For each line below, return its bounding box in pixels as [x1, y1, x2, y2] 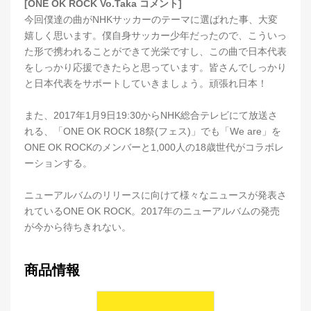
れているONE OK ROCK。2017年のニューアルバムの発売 [24, 205, 280, 217]
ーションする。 [24, 158, 92, 169]
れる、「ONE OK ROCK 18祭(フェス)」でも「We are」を [24, 126, 281, 137]
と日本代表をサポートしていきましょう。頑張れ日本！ [24, 78, 267, 89]
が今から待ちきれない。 [24, 221, 131, 233]
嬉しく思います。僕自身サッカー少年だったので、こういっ [24, 30, 287, 41]
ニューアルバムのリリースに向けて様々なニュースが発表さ [24, 190, 287, 201]
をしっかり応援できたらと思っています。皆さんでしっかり [24, 62, 287, 73]
